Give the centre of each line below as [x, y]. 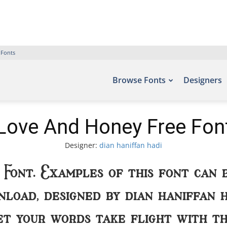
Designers [203, 80]
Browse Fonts [139, 80]
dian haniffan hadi [131, 145]
